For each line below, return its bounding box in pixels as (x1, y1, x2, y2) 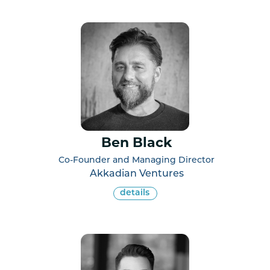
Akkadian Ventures (89, 169, 184, 179)
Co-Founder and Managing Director (58, 155, 215, 165)
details (119, 188, 149, 198)
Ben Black (101, 136, 172, 151)
